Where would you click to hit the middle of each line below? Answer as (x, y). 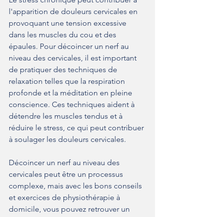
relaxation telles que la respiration (68, 81)
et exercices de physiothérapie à (65, 198)
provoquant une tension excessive (69, 23)
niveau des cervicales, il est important (74, 58)
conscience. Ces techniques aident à (73, 105)
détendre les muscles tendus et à (67, 116)
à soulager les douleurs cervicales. (67, 139)
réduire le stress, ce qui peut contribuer (77, 128)
